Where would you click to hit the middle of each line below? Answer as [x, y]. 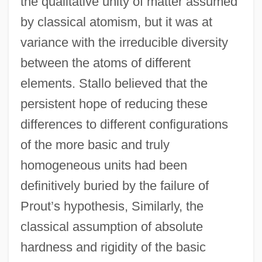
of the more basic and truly [95, 144]
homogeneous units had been [104, 165]
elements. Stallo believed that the [114, 83]
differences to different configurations [124, 124]
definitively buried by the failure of [114, 185]
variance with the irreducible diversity [124, 42]
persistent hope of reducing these [114, 104]
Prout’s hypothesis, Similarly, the [112, 206]
